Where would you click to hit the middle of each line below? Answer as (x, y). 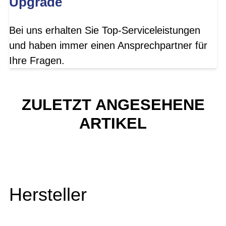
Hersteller (48, 195)
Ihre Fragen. (37, 60)
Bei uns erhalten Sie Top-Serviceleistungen (105, 30)
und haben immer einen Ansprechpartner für (108, 45)
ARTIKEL (113, 123)
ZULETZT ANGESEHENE (113, 104)
